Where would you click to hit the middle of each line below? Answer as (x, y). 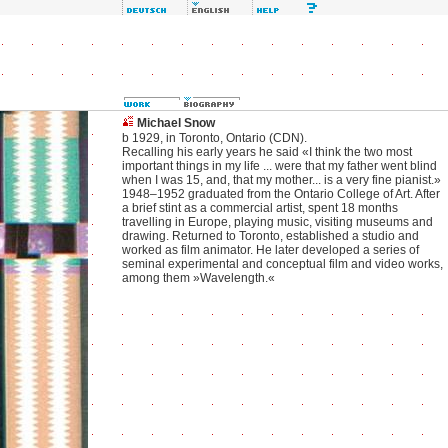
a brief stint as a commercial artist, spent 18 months (260, 208)
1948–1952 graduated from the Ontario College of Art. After (281, 194)
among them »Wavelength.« (198, 278)
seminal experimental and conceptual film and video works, (282, 264)
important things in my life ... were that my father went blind (279, 166)
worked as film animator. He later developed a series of (270, 250)
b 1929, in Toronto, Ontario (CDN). (214, 138)
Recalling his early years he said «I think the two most (267, 152)
